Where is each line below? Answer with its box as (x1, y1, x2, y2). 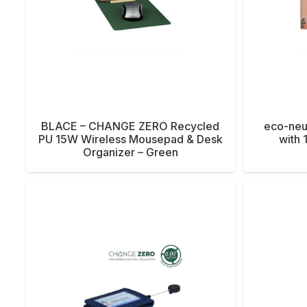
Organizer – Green (82, 145, 178, 159)
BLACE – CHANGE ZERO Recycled (41, 119, 220, 133)
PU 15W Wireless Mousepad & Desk (38, 132, 223, 146)
